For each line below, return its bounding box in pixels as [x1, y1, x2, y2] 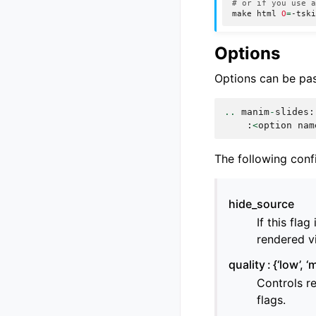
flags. [257, 293, 286, 308]
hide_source [229, 197, 294, 212]
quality [229, 257, 265, 272]
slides [275, 107, 309, 118]
